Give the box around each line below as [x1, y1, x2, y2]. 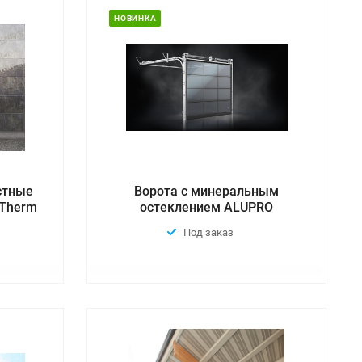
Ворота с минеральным [134, 183, 280, 199]
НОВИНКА [114, 13, 157, 23]
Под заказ [183, 225, 234, 238]
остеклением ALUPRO [140, 199, 274, 215]
